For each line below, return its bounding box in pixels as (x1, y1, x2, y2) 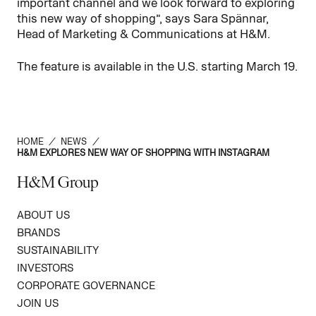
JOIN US (17, 297, 59, 310)
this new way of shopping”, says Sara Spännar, (17, 11, 269, 25)
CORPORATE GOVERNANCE (17, 279, 155, 292)
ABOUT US (17, 209, 70, 221)
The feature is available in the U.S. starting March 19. (17, 59, 298, 73)
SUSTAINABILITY (17, 244, 99, 257)
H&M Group (17, 171, 98, 193)
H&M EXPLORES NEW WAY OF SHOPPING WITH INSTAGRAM (17, 147, 269, 158)
